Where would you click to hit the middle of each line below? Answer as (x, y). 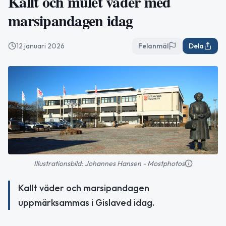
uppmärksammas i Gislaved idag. (86, 202)
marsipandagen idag (71, 20)
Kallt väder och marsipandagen (84, 188)
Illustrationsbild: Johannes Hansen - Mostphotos (109, 163)
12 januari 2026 (40, 46)
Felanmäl (153, 46)
